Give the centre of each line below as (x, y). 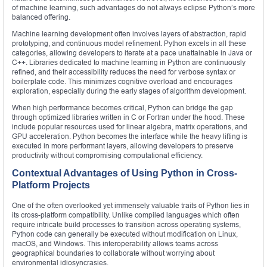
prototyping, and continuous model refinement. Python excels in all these (129, 43)
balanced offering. (41, 17)
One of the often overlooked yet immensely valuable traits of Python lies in (131, 205)
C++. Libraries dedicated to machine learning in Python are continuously (129, 62)
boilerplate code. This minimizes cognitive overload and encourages (122, 81)
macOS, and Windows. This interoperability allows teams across (115, 243)
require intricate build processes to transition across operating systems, (126, 224)
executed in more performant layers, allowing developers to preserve (123, 145)
